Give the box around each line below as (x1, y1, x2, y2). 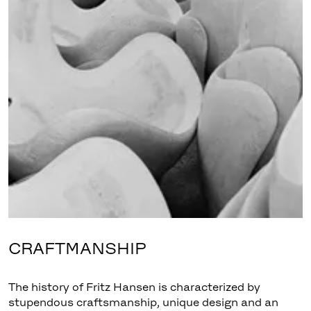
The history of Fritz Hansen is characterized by (8, 280, 260, 293)
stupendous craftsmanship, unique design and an (8, 295, 278, 308)
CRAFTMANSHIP (8, 238, 146, 258)
